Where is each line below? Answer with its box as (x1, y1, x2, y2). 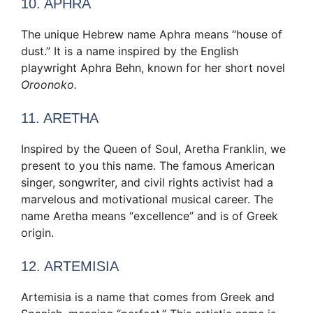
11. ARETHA (21, 110, 99, 126)
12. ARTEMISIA (21, 259, 119, 275)
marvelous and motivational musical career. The (21, 192, 273, 207)
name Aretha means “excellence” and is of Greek (21, 209, 278, 224)
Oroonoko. (21, 78, 77, 92)
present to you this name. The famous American (21, 159, 275, 173)
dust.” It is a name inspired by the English (21, 44, 238, 59)
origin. (21, 226, 54, 240)
